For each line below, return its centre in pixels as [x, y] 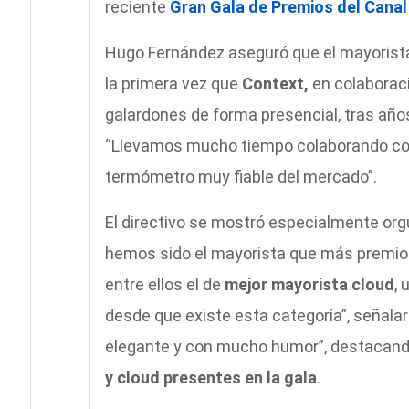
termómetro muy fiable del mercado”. [241, 177]
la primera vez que [173, 84]
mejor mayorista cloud [309, 285]
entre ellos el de [164, 285]
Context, [277, 84]
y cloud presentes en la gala [210, 378]
